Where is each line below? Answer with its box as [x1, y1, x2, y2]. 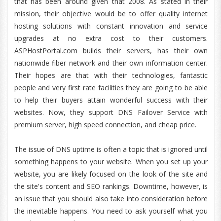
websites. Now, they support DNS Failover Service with [14, 108, 208, 117]
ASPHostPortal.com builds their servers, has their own [14, 46, 208, 55]
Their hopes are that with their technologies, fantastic [14, 71, 208, 80]
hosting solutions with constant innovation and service [14, 21, 208, 31]
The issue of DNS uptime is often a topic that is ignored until [14, 145, 208, 154]
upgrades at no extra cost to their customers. [14, 34, 208, 43]
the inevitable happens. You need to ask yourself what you [14, 206, 208, 216]
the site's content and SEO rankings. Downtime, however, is [14, 182, 208, 191]
